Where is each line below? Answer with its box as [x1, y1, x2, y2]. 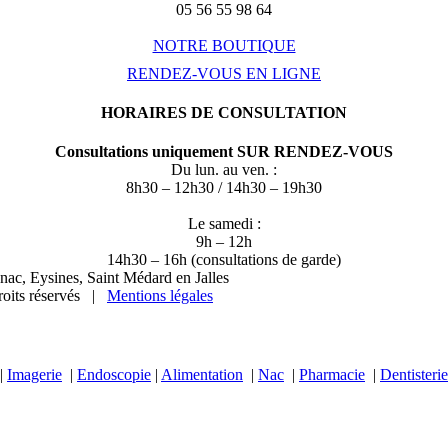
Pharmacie [299, 365, 365, 383]
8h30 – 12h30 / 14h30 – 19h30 [126, 179, 322, 197]
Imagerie [7, 365, 62, 383]
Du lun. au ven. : [171, 161, 277, 179]
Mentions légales [107, 287, 213, 305]
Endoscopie [77, 365, 151, 383]
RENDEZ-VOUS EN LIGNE [127, 64, 321, 82]
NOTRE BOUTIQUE [152, 36, 296, 54]
